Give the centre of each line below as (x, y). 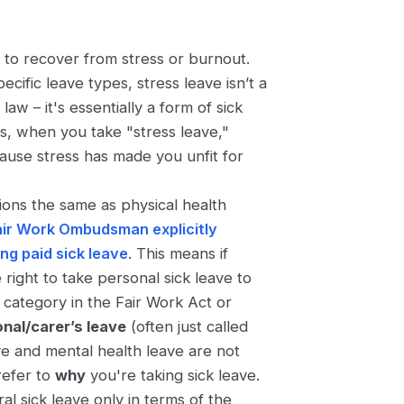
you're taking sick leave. (173, 375)
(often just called (187, 326)
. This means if (178, 253)
